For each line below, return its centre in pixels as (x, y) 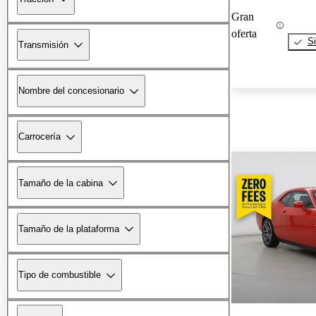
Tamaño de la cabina (61, 183)
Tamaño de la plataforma (69, 229)
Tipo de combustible (60, 275)
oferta (244, 34)
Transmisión (43, 44)
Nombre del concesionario (71, 91)
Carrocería (39, 137)
